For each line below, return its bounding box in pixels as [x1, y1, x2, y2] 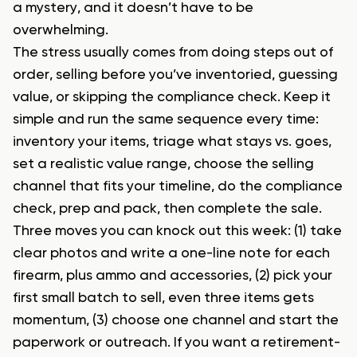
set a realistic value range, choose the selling [13, 157, 314, 172]
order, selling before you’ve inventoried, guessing [13, 68, 338, 83]
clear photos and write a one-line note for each [13, 246, 330, 261]
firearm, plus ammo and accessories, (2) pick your [13, 269, 332, 284]
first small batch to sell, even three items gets [13, 291, 314, 306]
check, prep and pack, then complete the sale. [13, 202, 322, 217]
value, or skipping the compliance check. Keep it [13, 90, 331, 105]
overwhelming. [13, 23, 108, 38]
